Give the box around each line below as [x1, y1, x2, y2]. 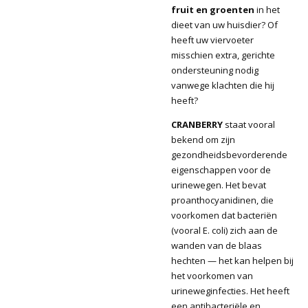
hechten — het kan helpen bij [171, 254, 294, 267]
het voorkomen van [171, 269, 253, 282]
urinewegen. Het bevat [171, 178, 266, 191]
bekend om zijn [171, 133, 235, 146]
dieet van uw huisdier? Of [171, 18, 278, 31]
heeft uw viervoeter [171, 33, 254, 46]
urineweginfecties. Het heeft [171, 284, 289, 297]
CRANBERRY [171, 118, 223, 131]
